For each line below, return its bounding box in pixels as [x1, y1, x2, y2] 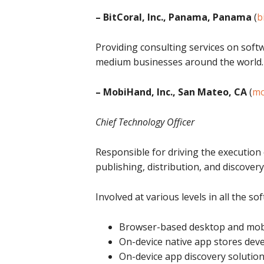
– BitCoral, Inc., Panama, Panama [95, 11, 252, 24]
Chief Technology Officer [95, 115, 194, 128]
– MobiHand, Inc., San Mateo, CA [95, 85, 247, 98]
